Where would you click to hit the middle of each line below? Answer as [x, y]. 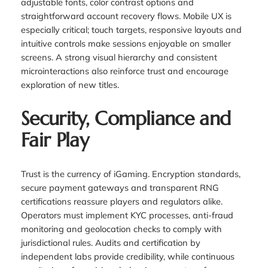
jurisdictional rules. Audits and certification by [110, 242]
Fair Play [55, 140]
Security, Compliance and [126, 119]
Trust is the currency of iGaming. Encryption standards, [130, 173]
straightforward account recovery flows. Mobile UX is [126, 16]
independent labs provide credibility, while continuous [127, 256]
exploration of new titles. [70, 85]
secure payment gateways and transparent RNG [120, 187]
